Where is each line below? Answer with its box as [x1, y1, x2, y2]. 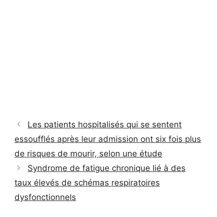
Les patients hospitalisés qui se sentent [28, 119, 182, 129]
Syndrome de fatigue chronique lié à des [28, 163, 186, 173]
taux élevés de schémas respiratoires [15, 177, 160, 187]
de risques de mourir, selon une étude [15, 148, 162, 158]
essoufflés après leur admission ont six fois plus [15, 134, 201, 144]
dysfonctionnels [15, 192, 76, 202]
